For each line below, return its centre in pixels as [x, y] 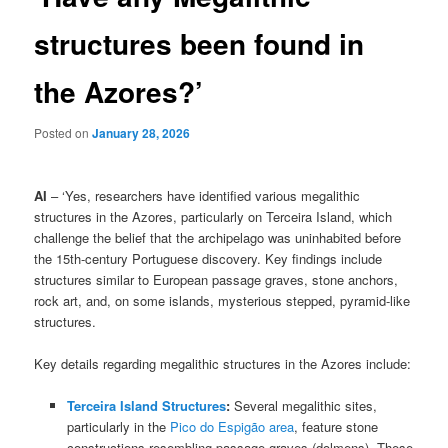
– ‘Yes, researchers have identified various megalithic [204, 195]
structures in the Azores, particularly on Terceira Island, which [213, 216]
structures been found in [199, 44]
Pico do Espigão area [231, 426]
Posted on [63, 133]
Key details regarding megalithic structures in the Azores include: [223, 363]
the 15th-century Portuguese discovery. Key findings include [208, 258]
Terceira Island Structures [146, 405]
